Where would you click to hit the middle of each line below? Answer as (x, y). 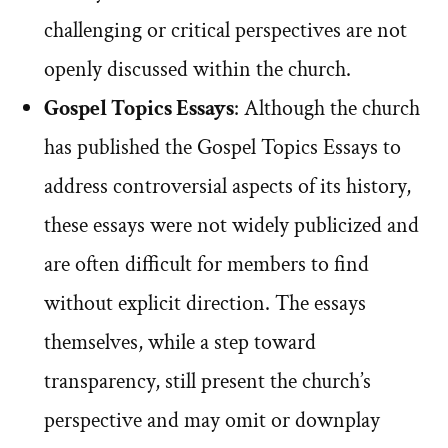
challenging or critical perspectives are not (225, 31)
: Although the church (327, 109)
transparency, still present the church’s (207, 382)
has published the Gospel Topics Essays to (222, 148)
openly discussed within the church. (197, 70)
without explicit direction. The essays (205, 304)
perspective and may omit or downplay (212, 421)
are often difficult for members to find (206, 265)
